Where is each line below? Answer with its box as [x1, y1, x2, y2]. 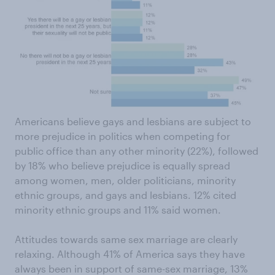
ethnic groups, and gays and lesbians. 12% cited [15, 188, 236, 201]
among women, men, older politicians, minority [15, 174, 236, 186]
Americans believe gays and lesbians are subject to [15, 115, 251, 127]
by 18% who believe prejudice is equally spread [15, 159, 230, 171]
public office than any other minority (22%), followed [15, 144, 258, 157]
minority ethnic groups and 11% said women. [15, 203, 221, 215]
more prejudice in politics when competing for [15, 130, 230, 142]
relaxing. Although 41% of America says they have [15, 247, 245, 260]
